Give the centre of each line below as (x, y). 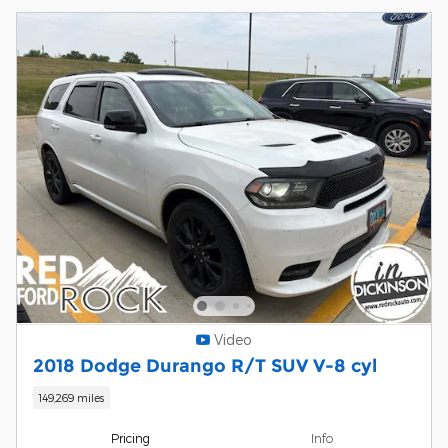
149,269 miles (71, 397)
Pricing (131, 437)
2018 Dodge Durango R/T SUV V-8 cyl (205, 365)
